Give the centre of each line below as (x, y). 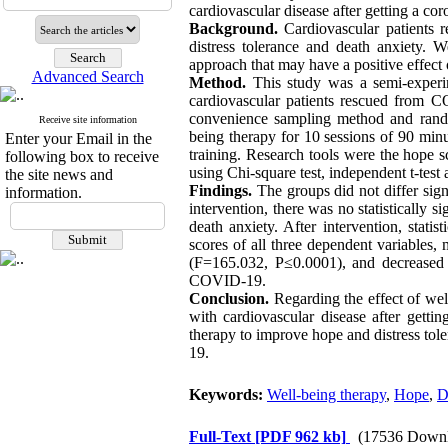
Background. (233, 28)
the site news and (59, 174)
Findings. (220, 190)
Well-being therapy (326, 394)
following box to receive (82, 156)
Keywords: (228, 394)
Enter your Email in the (78, 138)
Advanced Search (87, 76)
